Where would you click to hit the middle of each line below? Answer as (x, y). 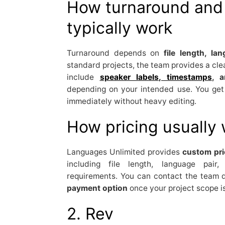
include (83, 77)
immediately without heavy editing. (131, 101)
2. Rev (90, 213)
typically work (119, 28)
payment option (97, 188)
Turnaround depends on (115, 53)
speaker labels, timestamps (156, 77)
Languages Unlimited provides (124, 152)
